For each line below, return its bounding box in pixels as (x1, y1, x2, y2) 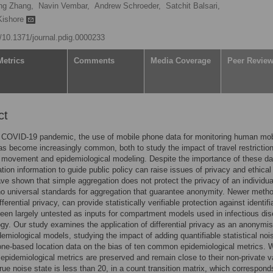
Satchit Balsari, (166, 1, 220, 10)
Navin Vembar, (38, 1, 90, 10)
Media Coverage (151, 56, 211, 65)
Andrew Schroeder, (94, 1, 161, 10)
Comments (74, 56, 115, 65)
